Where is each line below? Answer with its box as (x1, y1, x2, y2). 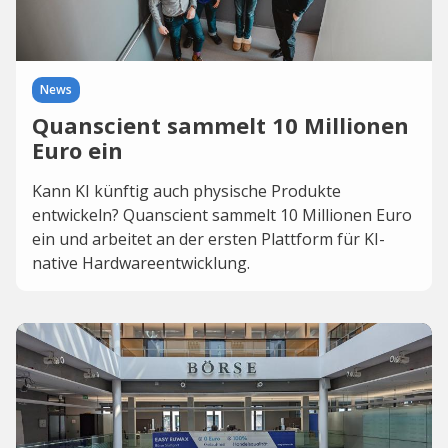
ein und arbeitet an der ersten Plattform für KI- (32, 228, 385, 250)
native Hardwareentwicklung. (32, 252, 250, 274)
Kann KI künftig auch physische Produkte (32, 180, 341, 202)
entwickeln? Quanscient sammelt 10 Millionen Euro (32, 204, 412, 226)
